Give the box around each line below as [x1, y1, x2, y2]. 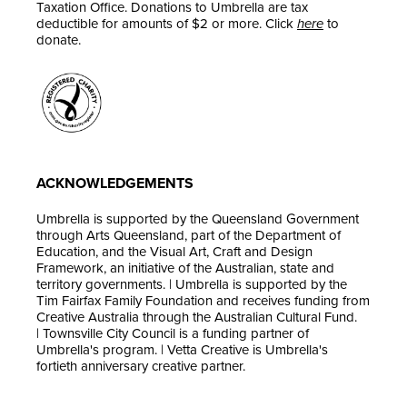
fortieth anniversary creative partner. [36, 357, 245, 374]
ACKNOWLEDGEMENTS [36, 174, 194, 193]
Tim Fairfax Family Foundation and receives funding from [36, 292, 370, 309]
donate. [36, 31, 81, 48]
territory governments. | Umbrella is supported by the [36, 275, 347, 293]
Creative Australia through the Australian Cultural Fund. [36, 308, 357, 325]
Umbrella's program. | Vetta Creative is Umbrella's [36, 341, 328, 358]
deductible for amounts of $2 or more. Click [36, 15, 297, 32]
